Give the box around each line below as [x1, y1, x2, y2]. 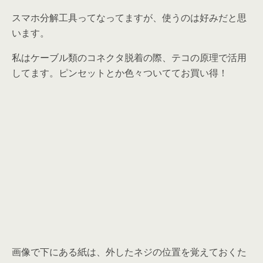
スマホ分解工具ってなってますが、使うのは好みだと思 [12, 11, 247, 24]
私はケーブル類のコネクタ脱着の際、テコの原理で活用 [12, 51, 247, 64]
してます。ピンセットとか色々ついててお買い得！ [12, 66, 228, 79]
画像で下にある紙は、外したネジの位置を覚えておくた [12, 245, 247, 258]
